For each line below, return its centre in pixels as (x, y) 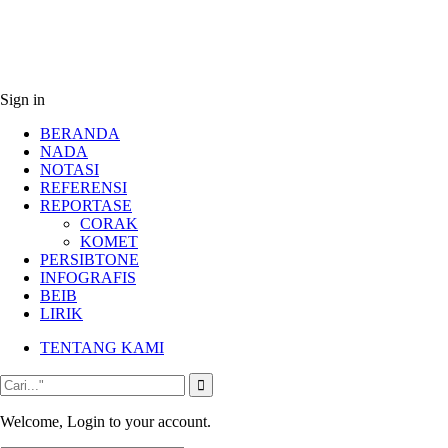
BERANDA (80, 133)
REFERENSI (83, 187)
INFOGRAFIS (88, 277)
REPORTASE (86, 205)
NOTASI (69, 169)
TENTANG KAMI (102, 347)
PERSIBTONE (89, 259)
